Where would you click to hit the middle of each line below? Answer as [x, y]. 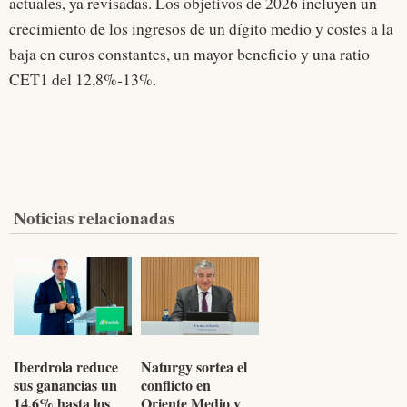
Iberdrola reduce [66, 367]
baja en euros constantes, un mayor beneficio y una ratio [189, 54]
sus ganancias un [65, 385]
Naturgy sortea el [194, 367]
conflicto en [175, 385]
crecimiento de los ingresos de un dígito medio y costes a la [201, 29]
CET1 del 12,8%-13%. [83, 79]
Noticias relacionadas [94, 218]
